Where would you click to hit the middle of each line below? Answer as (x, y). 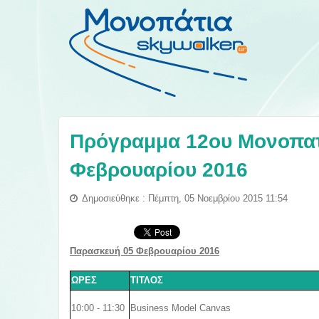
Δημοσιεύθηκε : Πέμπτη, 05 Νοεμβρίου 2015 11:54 (185, 198)
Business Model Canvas (181, 308)
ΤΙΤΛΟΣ (147, 280)
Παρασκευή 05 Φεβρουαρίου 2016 (145, 251)
